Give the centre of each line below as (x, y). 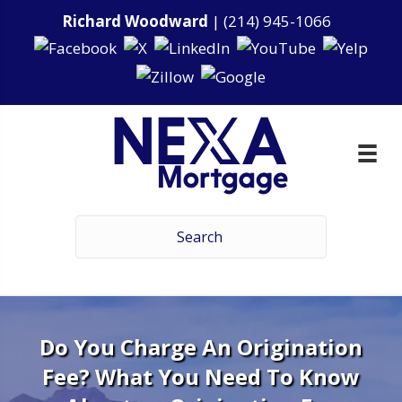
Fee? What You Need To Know (201, 376)
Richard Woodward (135, 21)
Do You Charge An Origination (201, 346)
